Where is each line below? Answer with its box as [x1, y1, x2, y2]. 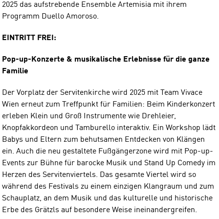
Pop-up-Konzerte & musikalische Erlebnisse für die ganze [2, 55, 210, 64]
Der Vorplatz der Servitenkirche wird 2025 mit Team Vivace [2, 88, 202, 97]
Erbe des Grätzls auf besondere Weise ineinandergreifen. [2, 206, 197, 214]
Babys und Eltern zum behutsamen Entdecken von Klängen [2, 135, 205, 144]
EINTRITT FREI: [2, 34, 56, 42]
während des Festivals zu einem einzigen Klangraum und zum [2, 182, 214, 191]
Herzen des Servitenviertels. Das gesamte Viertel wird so [2, 171, 196, 179]
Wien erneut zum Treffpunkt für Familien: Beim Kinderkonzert [2, 100, 215, 109]
